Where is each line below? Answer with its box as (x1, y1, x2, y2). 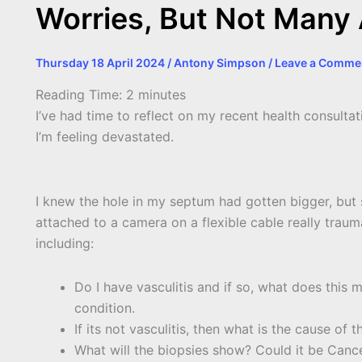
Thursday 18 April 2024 (36, 55, 167, 69)
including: (36, 235, 94, 252)
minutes (138, 86, 186, 103)
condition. (74, 300, 135, 317)
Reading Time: (36, 86, 126, 103)
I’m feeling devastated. (36, 128, 174, 145)
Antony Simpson (174, 55, 268, 69)
